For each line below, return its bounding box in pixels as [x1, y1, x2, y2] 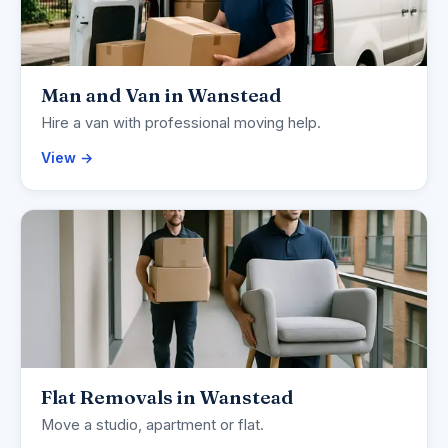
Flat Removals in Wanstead [41, 385, 293, 410]
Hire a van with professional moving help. [41, 114, 321, 133]
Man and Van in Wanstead [41, 83, 281, 108]
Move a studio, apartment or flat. [41, 416, 264, 435]
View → [41, 149, 93, 167]
